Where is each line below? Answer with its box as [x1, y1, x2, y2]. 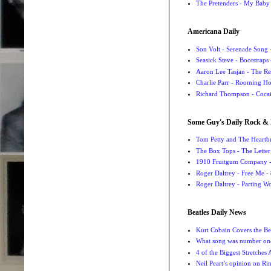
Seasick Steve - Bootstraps [195, 56, 269, 64]
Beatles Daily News [188, 208, 246, 217]
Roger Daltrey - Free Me [195, 169, 264, 177]
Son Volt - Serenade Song [195, 45, 268, 53]
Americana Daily [188, 27, 240, 36]
